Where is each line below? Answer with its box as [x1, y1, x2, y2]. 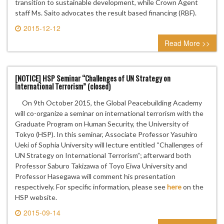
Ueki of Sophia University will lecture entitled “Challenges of [15, 140, 202, 149]
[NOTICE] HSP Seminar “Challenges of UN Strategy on [15, 72, 170, 84]
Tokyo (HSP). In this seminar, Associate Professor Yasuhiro [15, 130, 197, 139]
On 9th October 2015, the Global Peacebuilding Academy [15, 98, 202, 107]
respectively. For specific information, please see [15, 182, 167, 191]
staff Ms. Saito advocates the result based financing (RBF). [15, 8, 196, 17]
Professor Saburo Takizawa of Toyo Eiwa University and [15, 161, 187, 170]
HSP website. [15, 193, 57, 202]
